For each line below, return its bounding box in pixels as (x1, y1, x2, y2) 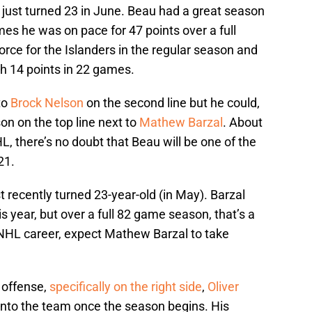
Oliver (208, 279, 239, 295)
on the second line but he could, (84, 95, 260, 111)
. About (223, 115, 263, 130)
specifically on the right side (47, 279, 202, 295)
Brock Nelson (10, 95, 84, 111)
